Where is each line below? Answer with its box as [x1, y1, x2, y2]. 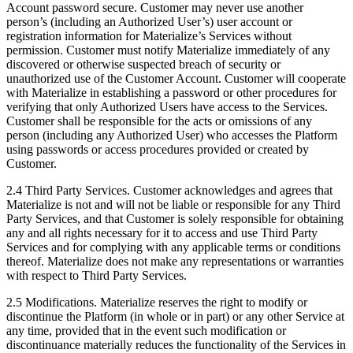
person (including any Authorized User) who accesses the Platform [6, 128, 337, 143]
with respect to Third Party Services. [6, 269, 187, 283]
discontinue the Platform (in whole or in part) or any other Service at [6, 310, 344, 324]
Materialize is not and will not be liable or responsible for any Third [6, 198, 340, 212]
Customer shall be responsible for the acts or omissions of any [6, 114, 312, 128]
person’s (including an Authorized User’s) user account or [6, 15, 292, 29]
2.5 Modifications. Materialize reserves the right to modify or [6, 295, 307, 310]
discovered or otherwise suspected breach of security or [6, 58, 281, 72]
